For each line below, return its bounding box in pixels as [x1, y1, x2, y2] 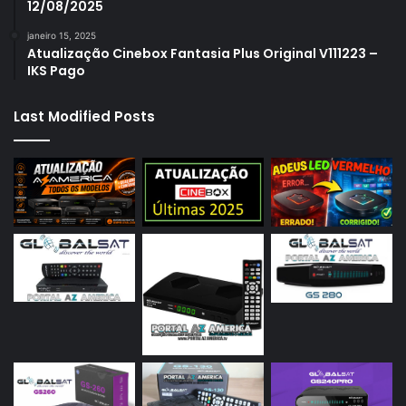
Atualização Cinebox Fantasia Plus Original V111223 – [27, 44, 378, 63]
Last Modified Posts [14, 107, 155, 127]
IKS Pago [27, 62, 85, 81]
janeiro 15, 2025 [27, 30, 96, 42]
